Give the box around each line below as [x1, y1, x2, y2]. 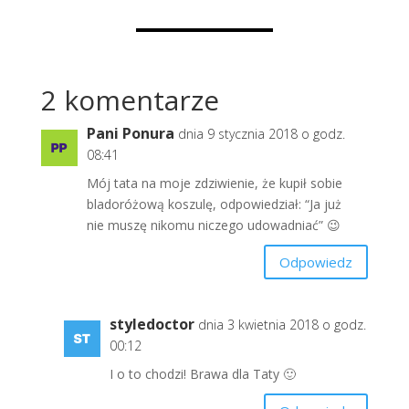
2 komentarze [40, 81, 219, 120]
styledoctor [109, 314, 194, 335]
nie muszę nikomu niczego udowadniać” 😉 [86, 216, 341, 235]
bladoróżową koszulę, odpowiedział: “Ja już [86, 195, 341, 214]
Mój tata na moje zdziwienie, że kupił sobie [86, 174, 342, 193]
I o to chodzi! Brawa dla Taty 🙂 [109, 365, 296, 383]
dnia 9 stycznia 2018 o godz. [177, 125, 345, 143]
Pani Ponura [86, 123, 174, 144]
